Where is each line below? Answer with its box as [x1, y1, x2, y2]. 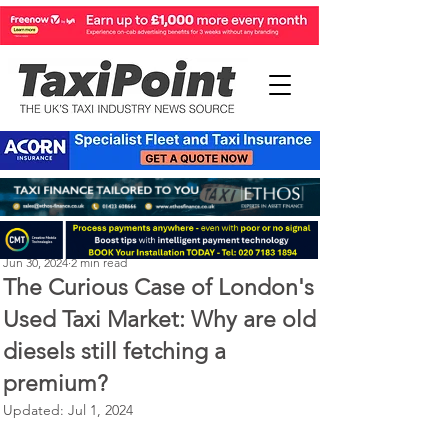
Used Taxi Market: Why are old [3, 306, 316, 333]
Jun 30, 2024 [3, 255, 68, 270]
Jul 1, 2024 [68, 401, 133, 419]
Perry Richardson [3, 237, 93, 252]
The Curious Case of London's [3, 274, 314, 301]
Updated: [3, 401, 68, 419]
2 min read [71, 255, 127, 270]
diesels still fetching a [3, 338, 226, 365]
